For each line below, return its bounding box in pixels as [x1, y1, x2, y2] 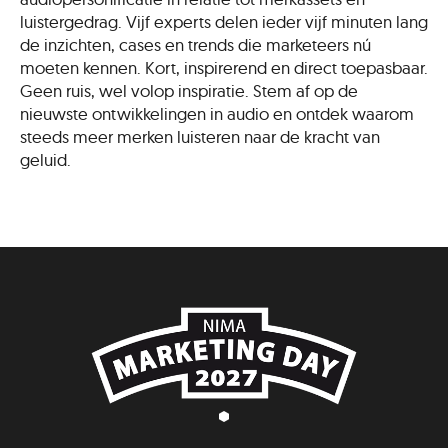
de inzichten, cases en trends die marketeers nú [20, 34, 371, 55]
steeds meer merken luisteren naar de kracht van [20, 126, 380, 147]
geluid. [20, 149, 71, 170]
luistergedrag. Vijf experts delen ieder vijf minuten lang [20, 11, 428, 32]
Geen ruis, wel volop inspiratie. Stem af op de [20, 80, 358, 101]
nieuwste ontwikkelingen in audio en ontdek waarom [20, 103, 414, 124]
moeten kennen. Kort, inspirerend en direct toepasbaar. [20, 57, 428, 78]
